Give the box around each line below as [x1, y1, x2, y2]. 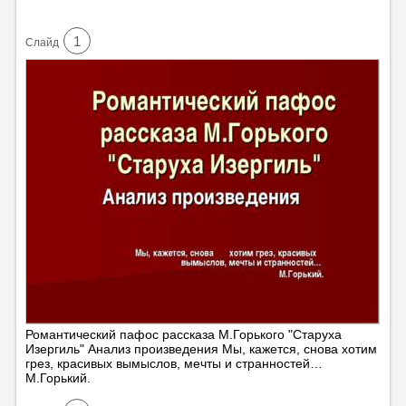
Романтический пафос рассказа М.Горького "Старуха [24, 326, 342, 342]
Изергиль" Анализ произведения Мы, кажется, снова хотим [24, 341, 377, 356]
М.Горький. [24, 370, 91, 385]
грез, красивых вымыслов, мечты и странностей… [24, 355, 323, 371]
